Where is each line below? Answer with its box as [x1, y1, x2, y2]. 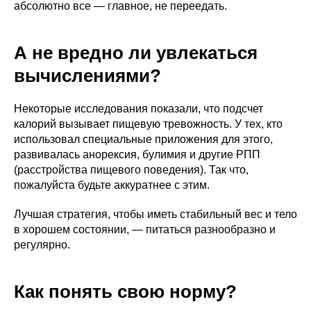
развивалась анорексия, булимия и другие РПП [14, 149, 260, 160]
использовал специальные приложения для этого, [14, 133, 273, 145]
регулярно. [14, 239, 70, 251]
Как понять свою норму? [14, 281, 237, 302]
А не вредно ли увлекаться [14, 42, 258, 63]
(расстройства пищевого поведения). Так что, [14, 164, 249, 176]
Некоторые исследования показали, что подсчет [14, 103, 263, 115]
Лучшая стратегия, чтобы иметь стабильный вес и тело [14, 208, 297, 220]
